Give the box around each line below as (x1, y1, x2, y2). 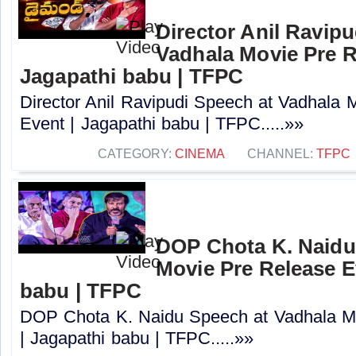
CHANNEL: (247, 146, 316, 161)
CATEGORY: (98, 146, 175, 161)
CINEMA (175, 146, 225, 161)
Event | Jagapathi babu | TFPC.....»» (20, 114, 304, 134)
